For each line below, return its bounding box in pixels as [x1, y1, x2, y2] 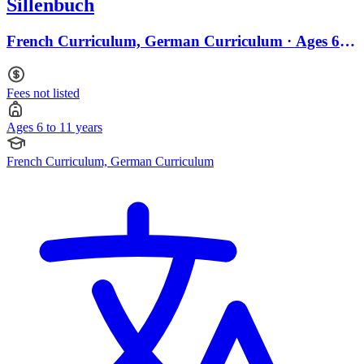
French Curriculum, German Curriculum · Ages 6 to [6, 32, 357, 50]
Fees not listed [6, 86, 80, 100]
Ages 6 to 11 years [6, 120, 102, 134]
